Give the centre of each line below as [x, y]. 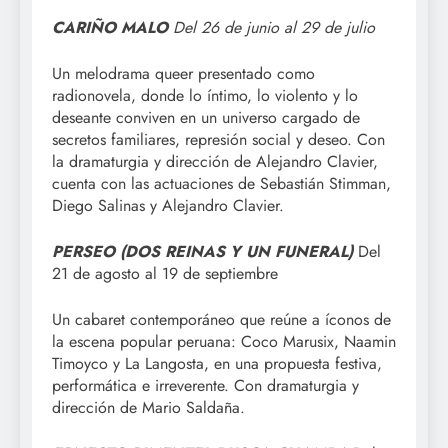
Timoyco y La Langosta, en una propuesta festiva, [217, 363]
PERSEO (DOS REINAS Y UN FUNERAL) [202, 251]
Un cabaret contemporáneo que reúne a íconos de [221, 319]
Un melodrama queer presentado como [183, 73]
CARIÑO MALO [112, 27]
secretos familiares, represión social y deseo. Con [218, 139]
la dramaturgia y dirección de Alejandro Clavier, [215, 161]
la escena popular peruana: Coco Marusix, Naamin [224, 341]
